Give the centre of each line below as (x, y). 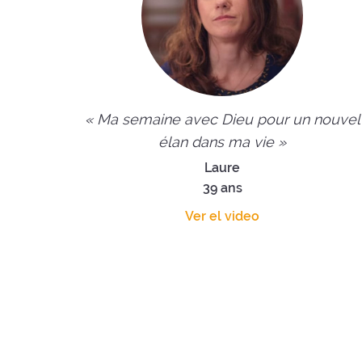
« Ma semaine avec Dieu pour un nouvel (222, 119)
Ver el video (223, 216)
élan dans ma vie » (223, 141)
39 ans (222, 187)
